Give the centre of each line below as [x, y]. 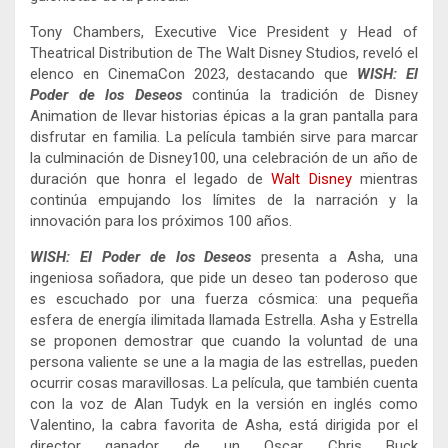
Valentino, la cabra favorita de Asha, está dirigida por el [224, 425]
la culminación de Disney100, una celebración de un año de [224, 158]
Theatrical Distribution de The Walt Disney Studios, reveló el [224, 53]
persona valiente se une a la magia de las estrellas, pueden [224, 362]
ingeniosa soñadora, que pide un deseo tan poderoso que [224, 278]
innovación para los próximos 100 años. [161, 221]
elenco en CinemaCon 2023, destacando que [194, 74]
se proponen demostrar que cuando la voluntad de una [224, 341]
